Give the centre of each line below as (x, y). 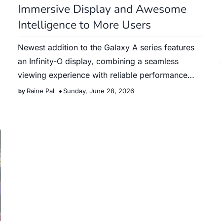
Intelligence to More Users (84, 25)
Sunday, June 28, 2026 (98, 91)
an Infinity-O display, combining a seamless (98, 61)
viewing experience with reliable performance (102, 75)
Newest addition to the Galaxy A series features (106, 47)
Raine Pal (40, 91)
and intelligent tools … (58, 89)
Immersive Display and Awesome (102, 9)
